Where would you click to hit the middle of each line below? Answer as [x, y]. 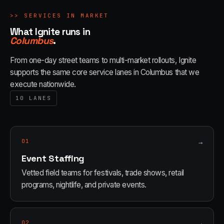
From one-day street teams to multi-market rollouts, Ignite [103, 60]
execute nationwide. [43, 84]
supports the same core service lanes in [75, 72]
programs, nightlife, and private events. [84, 185]
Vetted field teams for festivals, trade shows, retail [103, 173]
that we [186, 72]
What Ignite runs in [50, 32]
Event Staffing [53, 158]
